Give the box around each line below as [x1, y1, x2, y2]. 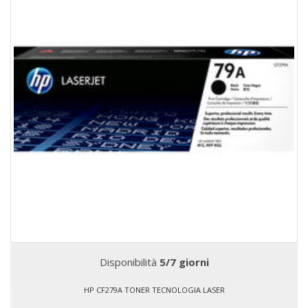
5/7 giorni [159, 255, 209, 269]
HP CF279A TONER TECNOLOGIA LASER [83, 285, 225, 295]
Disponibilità [99, 255, 159, 269]
